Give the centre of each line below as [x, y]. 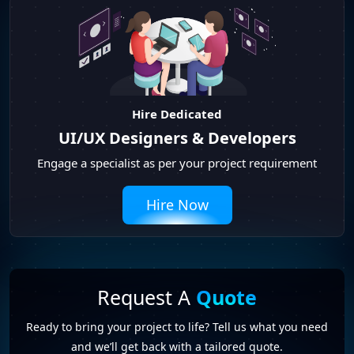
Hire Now [177, 204]
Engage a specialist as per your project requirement [177, 162]
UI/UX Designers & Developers [177, 137]
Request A [147, 297]
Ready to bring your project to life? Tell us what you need [177, 326]
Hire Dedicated [177, 113]
